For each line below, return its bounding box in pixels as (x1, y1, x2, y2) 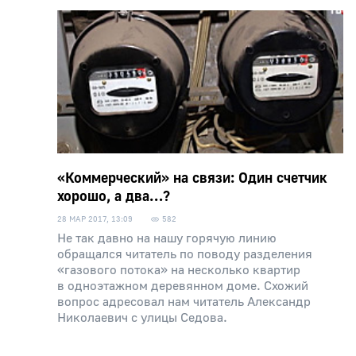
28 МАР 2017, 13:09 (57, 214, 133, 224)
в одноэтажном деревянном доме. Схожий (57, 278, 308, 294)
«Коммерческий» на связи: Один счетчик (57, 169, 327, 188)
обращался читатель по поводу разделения (57, 246, 312, 262)
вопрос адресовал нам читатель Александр (57, 294, 311, 310)
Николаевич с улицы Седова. (57, 310, 227, 326)
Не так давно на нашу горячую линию (57, 230, 277, 246)
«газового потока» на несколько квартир (57, 262, 300, 278)
